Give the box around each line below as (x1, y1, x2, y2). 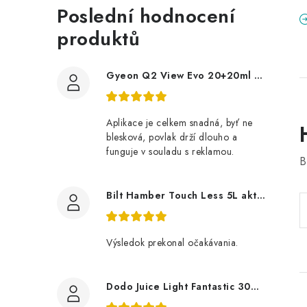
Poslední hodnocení (57, 2, 235, 30)
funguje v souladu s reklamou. (106, 145, 234, 158)
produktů (57, 25, 140, 53)
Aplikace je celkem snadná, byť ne (106, 116, 253, 130)
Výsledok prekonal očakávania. (106, 236, 238, 249)
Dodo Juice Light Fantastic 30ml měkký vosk (250, 280, 259, 293)
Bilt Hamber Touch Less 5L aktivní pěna (256, 188, 265, 202)
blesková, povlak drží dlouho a (106, 130, 237, 144)
